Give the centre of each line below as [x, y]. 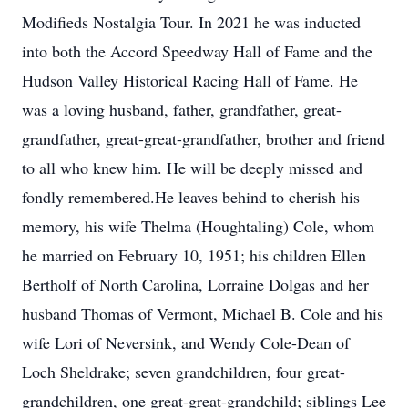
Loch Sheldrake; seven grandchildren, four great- [184, 372]
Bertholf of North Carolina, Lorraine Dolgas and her [195, 284]
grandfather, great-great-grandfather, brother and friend [204, 138]
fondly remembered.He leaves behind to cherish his [191, 197]
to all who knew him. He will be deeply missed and [192, 168]
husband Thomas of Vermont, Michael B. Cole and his [203, 313]
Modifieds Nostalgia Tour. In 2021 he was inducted [191, 22]
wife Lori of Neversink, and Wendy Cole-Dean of [186, 342]
